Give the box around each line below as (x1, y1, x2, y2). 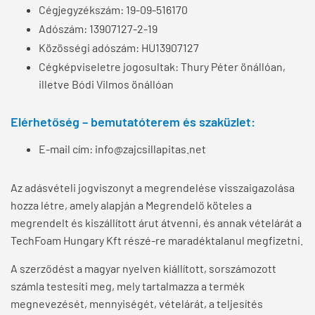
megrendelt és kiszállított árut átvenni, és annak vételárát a (11, 216, 302, 230)
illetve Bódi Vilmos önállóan (39, 77, 174, 91)
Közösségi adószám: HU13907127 (39, 41, 199, 55)
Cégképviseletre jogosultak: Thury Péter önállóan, (39, 60, 285, 74)
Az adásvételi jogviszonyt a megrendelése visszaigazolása (11, 181, 295, 195)
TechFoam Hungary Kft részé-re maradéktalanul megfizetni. (11, 233, 303, 247)
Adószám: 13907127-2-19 (39, 22, 157, 36)
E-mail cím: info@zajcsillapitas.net (39, 142, 206, 156)
